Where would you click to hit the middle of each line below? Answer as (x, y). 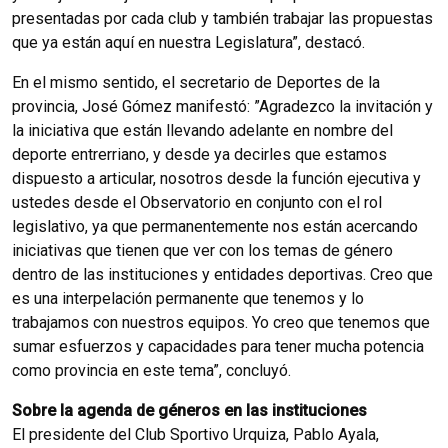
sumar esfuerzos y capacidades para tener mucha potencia (218, 346)
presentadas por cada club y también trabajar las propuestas (222, 18)
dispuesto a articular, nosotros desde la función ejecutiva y (216, 178)
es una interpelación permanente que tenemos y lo (188, 298)
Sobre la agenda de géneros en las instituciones (189, 410)
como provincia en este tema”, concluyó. (151, 370)
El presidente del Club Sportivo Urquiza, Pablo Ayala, (195, 434)
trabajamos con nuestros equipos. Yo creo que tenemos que (221, 322)
